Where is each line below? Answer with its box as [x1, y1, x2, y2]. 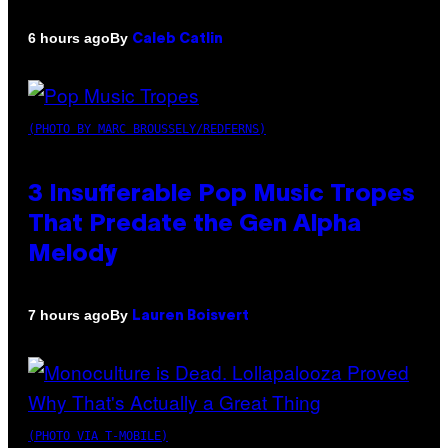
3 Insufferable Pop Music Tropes [28, 183, 415, 206]
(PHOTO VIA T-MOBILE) [28, 428, 168, 443]
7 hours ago [28, 307, 110, 324]
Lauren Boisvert [132, 309, 249, 323]
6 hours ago [28, 30, 110, 47]
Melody [28, 243, 117, 266]
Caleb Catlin [132, 32, 223, 46]
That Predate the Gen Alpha [28, 213, 361, 236]
